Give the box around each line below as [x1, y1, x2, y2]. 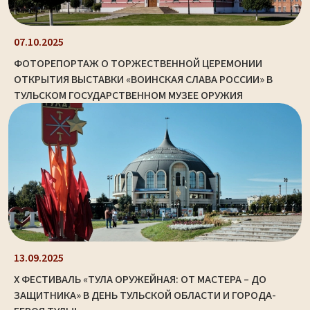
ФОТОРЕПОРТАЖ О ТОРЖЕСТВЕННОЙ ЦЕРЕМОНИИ [14, 55, 262, 71]
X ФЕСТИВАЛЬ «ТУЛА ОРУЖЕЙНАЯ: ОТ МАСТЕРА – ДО [14, 272, 266, 288]
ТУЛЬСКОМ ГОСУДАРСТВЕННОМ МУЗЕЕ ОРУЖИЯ [14, 87, 243, 103]
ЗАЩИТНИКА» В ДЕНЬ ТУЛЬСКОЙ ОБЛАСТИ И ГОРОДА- [14, 288, 276, 304]
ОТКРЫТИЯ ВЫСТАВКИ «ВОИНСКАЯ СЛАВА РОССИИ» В [14, 71, 273, 87]
